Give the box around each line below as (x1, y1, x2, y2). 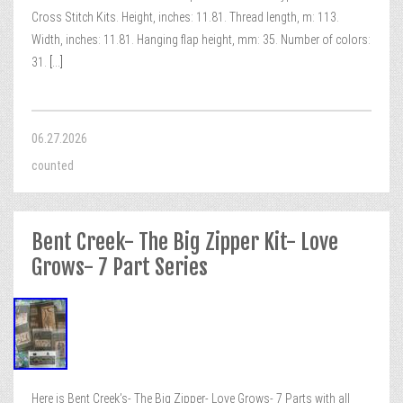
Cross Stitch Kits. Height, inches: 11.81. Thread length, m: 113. (31, 10, 339, 24)
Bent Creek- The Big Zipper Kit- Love (31, 228, 338, 255)
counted (31, 158, 74, 173)
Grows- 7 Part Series (31, 254, 208, 281)
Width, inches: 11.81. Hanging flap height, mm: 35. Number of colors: (31, 32, 371, 47)
